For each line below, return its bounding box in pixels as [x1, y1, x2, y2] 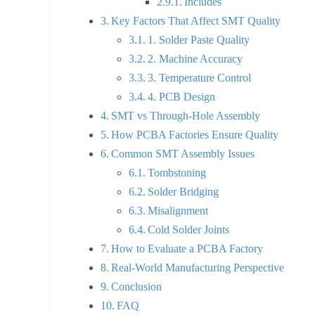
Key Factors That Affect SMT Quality [111, 15, 281, 27]
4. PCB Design [148, 91, 216, 103]
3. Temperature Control [148, 72, 252, 84]
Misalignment [148, 205, 209, 217]
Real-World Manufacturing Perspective [111, 262, 285, 274]
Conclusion [111, 281, 162, 293]
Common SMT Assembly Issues [111, 148, 255, 160]
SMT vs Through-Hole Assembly [111, 110, 261, 122]
